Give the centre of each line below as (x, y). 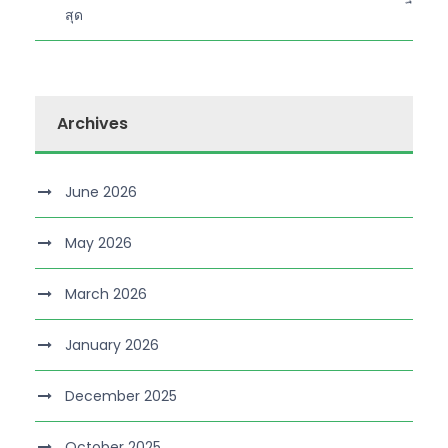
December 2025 (121, 395)
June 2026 (101, 191)
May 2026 (98, 242)
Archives (92, 123)
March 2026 (106, 293)
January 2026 (112, 344)
